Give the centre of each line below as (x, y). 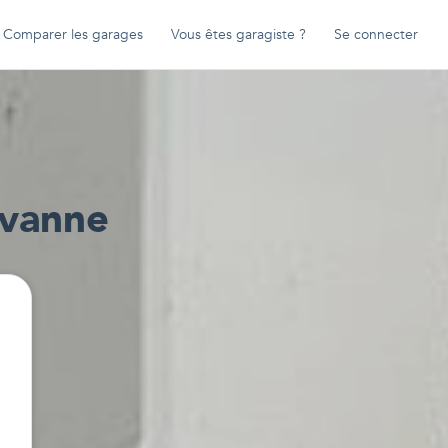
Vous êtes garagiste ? (238, 34)
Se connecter (376, 34)
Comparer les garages (73, 34)
